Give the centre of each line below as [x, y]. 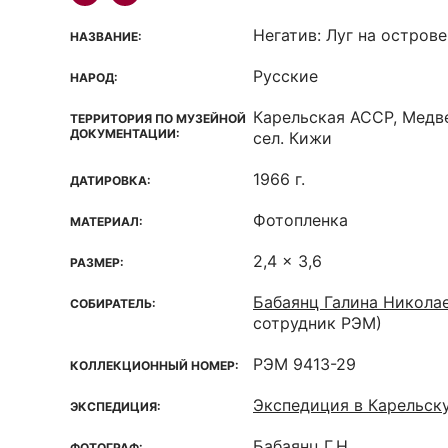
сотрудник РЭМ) [317, 323]
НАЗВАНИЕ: [106, 36]
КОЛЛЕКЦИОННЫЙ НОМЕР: [154, 365]
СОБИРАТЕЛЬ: [113, 303]
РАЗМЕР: [97, 262]
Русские [285, 76]
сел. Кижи [292, 138]
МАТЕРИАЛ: [106, 221]
